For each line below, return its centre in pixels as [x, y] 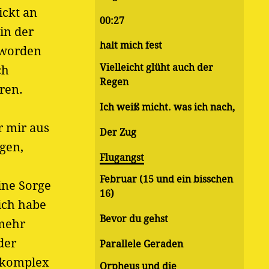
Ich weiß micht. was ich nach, [167, 107]
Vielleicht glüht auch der [156, 68]
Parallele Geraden [141, 244]
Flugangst [122, 157]
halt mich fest [131, 46]
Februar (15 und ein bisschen [166, 180]
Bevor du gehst [134, 219]
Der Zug [118, 132]
